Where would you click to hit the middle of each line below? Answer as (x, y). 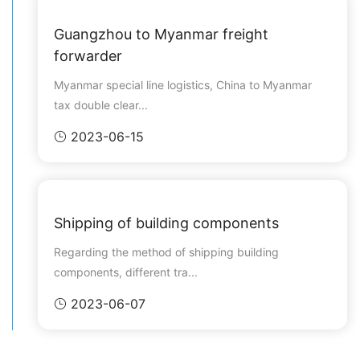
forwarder (88, 56)
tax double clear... (101, 105)
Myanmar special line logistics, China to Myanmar (183, 85)
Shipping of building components (166, 223)
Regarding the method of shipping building (166, 252)
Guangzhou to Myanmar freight (161, 34)
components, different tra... (126, 272)
